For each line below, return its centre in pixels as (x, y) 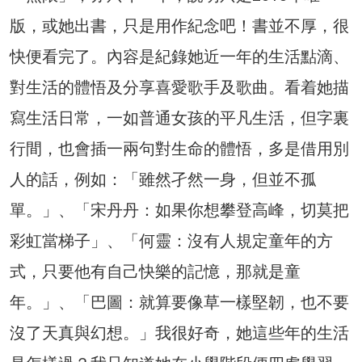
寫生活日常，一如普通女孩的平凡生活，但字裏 (179, 118)
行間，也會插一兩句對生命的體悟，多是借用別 (179, 148)
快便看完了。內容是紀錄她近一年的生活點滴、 (179, 56)
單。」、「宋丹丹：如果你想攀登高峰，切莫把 (179, 210)
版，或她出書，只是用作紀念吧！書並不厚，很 (179, 25)
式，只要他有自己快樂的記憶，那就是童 (155, 271)
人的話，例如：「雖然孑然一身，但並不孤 (163, 179)
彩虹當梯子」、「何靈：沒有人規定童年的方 (171, 240)
